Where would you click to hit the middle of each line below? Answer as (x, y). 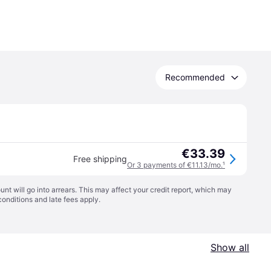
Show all (230, 247)
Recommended (195, 77)
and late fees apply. (67, 199)
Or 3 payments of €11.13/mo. (175, 165)
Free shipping (100, 159)
